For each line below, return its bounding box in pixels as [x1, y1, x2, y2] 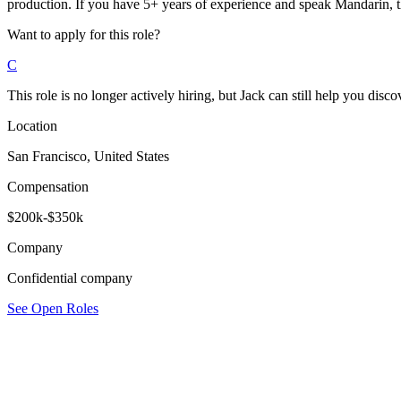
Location [7, 117, 57, 133]
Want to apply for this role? [7, 26, 160, 42]
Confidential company [7, 269, 132, 286]
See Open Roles [7, 300, 98, 316]
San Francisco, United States [7, 148, 169, 164]
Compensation [7, 178, 89, 194]
